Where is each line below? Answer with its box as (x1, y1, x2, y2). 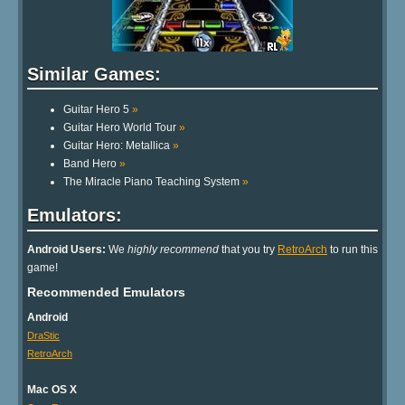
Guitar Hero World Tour (63, 121, 179, 135)
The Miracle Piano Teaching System (63, 175, 242, 189)
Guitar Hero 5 (63, 103, 132, 117)
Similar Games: (27, 63, 161, 84)
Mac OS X (27, 383, 77, 397)
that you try (219, 243, 278, 257)
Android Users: (27, 243, 106, 257)
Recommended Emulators (27, 285, 185, 300)
